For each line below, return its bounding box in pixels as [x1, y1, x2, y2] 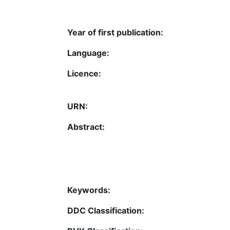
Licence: [67, 68, 101, 79]
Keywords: [67, 184, 110, 195]
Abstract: [67, 122, 105, 132]
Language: [67, 48, 109, 58]
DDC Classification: [67, 205, 144, 216]
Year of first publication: [67, 27, 163, 37]
